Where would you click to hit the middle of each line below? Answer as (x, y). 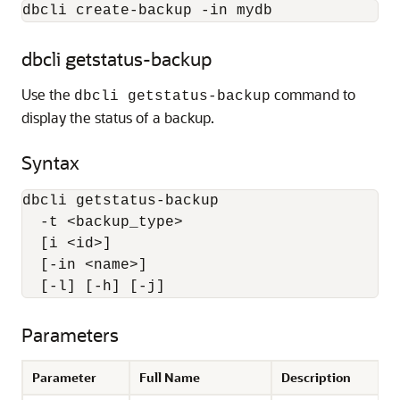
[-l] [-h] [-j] (94, 287)
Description (316, 377)
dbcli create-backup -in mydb (147, 11)
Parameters (70, 334)
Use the (48, 94)
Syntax (50, 162)
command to (313, 94)
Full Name (170, 377)
